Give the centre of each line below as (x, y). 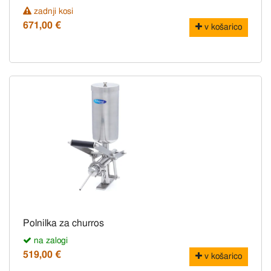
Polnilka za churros (64, 224)
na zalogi (50, 241)
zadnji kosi (52, 12)
